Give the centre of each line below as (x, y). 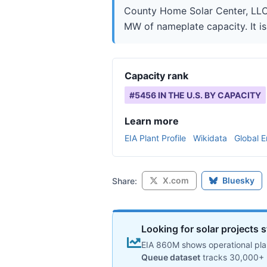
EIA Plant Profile (155, 138)
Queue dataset (171, 257)
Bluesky (238, 180)
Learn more (152, 121)
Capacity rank (156, 76)
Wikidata (210, 138)
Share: (125, 181)
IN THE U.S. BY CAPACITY (209, 95)
